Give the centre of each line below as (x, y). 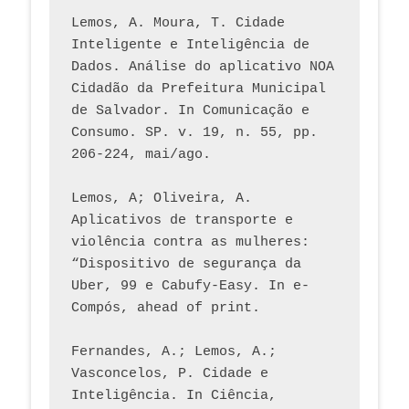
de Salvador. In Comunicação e (190, 111)
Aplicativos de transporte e (182, 221)
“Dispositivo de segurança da (186, 265)
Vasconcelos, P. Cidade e (170, 374)
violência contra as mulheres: (190, 243)
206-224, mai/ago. (141, 155)
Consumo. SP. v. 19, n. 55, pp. (194, 133)
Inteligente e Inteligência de (190, 46)
